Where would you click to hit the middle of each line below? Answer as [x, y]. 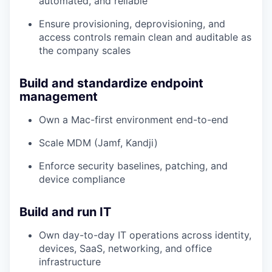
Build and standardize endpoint [111, 83]
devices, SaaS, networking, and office [125, 248]
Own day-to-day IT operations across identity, [145, 235]
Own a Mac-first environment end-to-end [134, 120]
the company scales [85, 50]
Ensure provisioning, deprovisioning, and [132, 24]
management [59, 97]
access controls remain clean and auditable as [145, 37]
